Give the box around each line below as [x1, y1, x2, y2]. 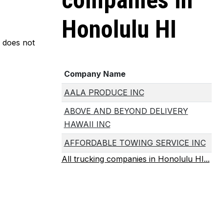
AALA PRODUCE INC [64, 87, 144, 97]
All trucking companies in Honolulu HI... [61, 153, 210, 164]
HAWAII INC [64, 119, 110, 129]
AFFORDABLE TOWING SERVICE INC [64, 137, 206, 148]
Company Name [64, 68, 126, 79]
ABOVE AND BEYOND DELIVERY [64, 106, 188, 116]
